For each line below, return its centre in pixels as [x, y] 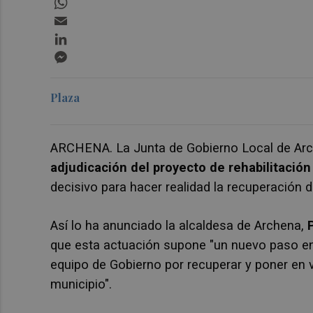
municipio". [81, 284]
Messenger [98, 53]
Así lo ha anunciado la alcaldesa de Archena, [179, 226]
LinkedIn [91, 35]
